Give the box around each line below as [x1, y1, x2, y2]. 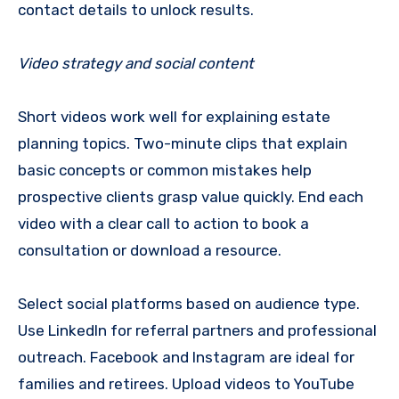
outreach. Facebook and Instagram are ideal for [18, 348, 354, 367]
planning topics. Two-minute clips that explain [18, 134, 347, 153]
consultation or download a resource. [18, 241, 281, 260]
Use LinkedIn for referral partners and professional [18, 322, 377, 340]
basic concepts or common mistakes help [18, 161, 312, 180]
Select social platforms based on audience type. [18, 295, 360, 313]
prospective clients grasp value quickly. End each [18, 188, 363, 207]
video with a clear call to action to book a [18, 215, 309, 233]
